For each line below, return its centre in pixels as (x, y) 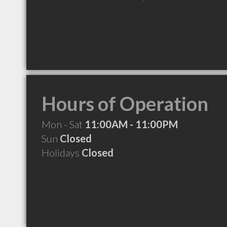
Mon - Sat (63, 124)
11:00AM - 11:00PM (131, 124)
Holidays (62, 153)
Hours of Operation (125, 103)
